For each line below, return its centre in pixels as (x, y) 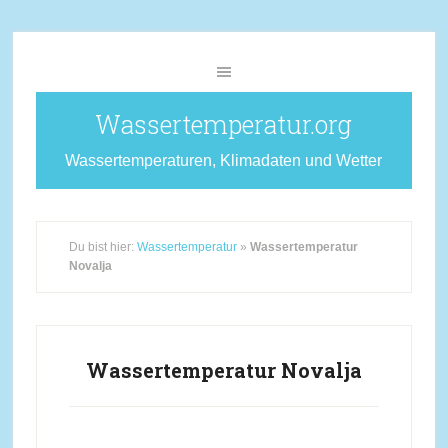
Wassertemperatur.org (224, 124)
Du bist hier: (102, 247)
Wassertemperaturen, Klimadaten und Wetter (224, 160)
